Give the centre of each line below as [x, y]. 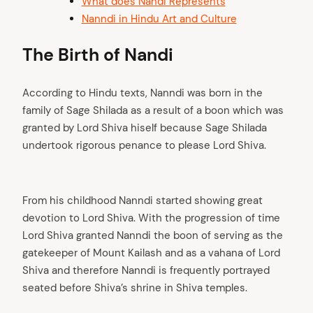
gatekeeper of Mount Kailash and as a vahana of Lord [151, 253]
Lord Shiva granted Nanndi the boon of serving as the [153, 236]
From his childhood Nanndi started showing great [143, 201]
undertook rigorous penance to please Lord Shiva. [144, 146]
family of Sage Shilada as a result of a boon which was [153, 111]
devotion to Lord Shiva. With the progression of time [151, 218]
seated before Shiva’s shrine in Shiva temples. [135, 288]
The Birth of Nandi [98, 54]
